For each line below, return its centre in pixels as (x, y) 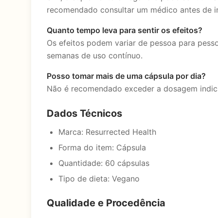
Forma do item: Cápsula (102, 147)
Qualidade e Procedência (106, 203)
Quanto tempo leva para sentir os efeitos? (125, 30)
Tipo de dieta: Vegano (99, 179)
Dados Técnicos (84, 113)
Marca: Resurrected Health (107, 132)
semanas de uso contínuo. (95, 55)
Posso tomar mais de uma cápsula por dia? (126, 76)
